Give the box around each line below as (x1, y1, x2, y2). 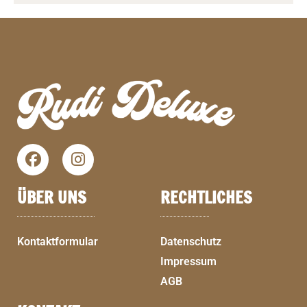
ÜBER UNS (17, 185, 86, 209)
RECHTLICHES (160, 185, 252, 209)
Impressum (160, 254, 217, 268)
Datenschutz (160, 234, 221, 248)
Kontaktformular (17, 234, 98, 248)
